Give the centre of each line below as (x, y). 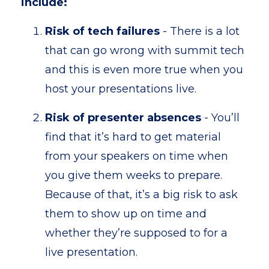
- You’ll (220, 118)
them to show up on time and (126, 214)
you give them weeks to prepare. (134, 175)
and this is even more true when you (144, 70)
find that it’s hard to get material (133, 137)
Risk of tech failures (102, 31)
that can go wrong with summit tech (145, 50)
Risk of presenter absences (123, 118)
